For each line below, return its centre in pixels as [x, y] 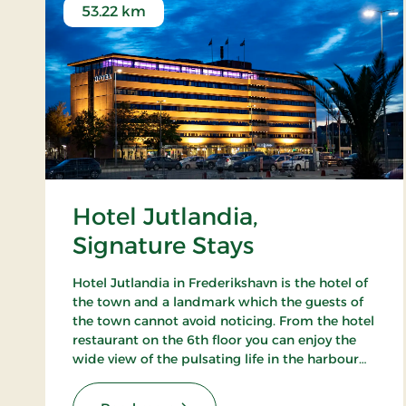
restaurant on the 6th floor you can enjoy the [214, 340]
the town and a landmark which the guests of [218, 302]
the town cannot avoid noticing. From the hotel [223, 321]
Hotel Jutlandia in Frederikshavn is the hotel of [220, 283]
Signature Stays [163, 246]
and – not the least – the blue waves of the [205, 378]
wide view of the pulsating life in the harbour [216, 359]
